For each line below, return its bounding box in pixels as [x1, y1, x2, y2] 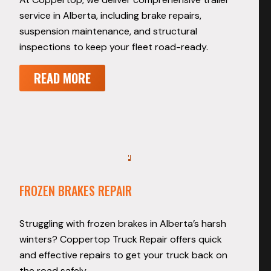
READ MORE [34, 69, 91, 88]
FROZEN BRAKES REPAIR [19, 181, 132, 200]
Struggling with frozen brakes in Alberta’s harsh [19, 217, 226, 230]
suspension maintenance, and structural [19, 25, 197, 38]
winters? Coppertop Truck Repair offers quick [19, 233, 222, 246]
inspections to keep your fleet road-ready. [19, 41, 208, 54]
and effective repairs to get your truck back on [19, 249, 227, 262]
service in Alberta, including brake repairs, [19, 9, 201, 22]
